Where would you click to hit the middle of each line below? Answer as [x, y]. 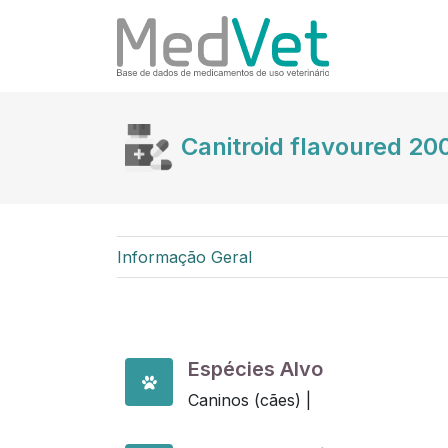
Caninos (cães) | [249, 400]
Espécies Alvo [255, 369]
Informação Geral [184, 257]
